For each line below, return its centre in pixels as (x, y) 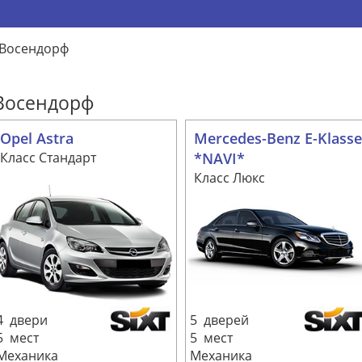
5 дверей (219, 320)
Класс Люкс (229, 177)
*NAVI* (219, 158)
